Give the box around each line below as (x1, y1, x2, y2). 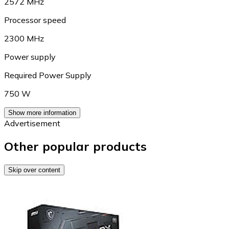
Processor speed (4, 15, 66, 25)
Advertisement (4, 118, 60, 128)
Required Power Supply (4, 70, 91, 80)
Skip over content (8, 166, 60, 174)
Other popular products (4, 138, 147, 154)
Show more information (8, 109, 76, 117)
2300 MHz (4, 33, 44, 43)
